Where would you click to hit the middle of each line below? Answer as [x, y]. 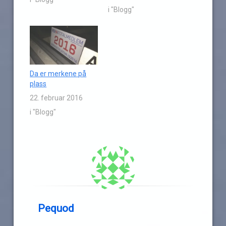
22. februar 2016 [56, 98]
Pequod [56, 209]
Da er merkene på [58, 74]
